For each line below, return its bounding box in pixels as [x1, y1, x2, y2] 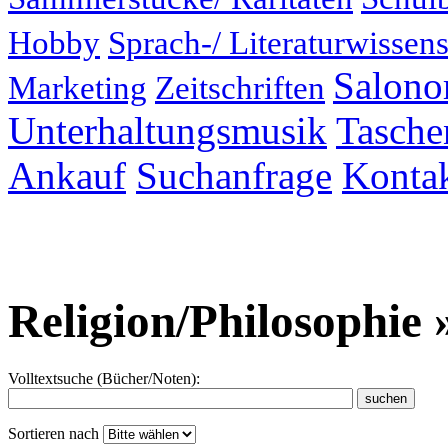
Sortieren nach [8, 424, 103, 442]
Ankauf [8, 154, 126, 197]
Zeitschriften [155, 70, 325, 106]
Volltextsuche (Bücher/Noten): [8, 369, 200, 387]
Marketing [8, 70, 147, 106]
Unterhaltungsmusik [8, 109, 327, 152]
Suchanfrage [136, 154, 332, 197]
